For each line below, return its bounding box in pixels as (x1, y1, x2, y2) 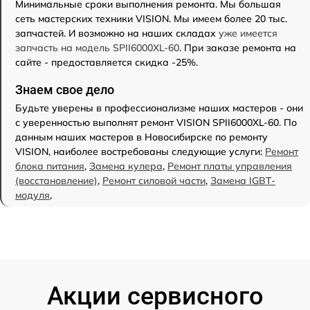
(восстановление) (15, 174, 98, 187)
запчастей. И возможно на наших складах (15, 26, 219, 39)
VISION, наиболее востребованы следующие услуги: (15, 145, 265, 158)
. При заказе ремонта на (179, 41, 296, 54)
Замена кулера (89, 159, 163, 172)
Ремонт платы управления (167, 159, 292, 172)
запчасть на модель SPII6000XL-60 (15, 41, 179, 54)
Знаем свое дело (15, 82, 114, 97)
